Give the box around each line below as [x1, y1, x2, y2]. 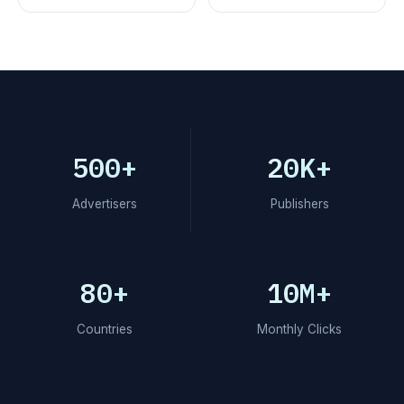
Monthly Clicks [257, 322, 342, 337]
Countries [77, 322, 133, 337]
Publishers [270, 197, 329, 212]
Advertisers [71, 197, 137, 212]
